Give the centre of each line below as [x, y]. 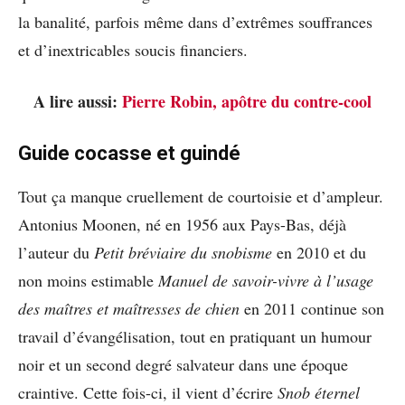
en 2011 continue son [312, 308]
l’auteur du [56, 252]
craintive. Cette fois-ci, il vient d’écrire [148, 392]
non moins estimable [88, 280]
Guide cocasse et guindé [129, 153]
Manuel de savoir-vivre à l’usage [266, 280]
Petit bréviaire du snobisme [183, 252]
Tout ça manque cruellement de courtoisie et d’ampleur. [201, 196]
